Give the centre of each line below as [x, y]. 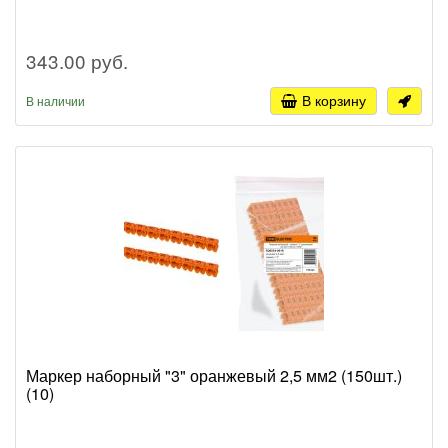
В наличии [55, 101]
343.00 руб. [77, 61]
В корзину [334, 100]
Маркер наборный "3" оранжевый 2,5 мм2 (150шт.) [214, 376]
